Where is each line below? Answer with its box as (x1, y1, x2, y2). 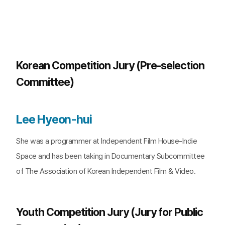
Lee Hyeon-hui (16, 112, 92, 127)
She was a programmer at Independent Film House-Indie (16, 137, 197, 146)
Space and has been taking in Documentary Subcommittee (16, 152, 205, 161)
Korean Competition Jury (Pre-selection (16, 59, 204, 72)
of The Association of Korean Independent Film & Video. (16, 167, 195, 176)
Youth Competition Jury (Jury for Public (16, 205, 203, 218)
